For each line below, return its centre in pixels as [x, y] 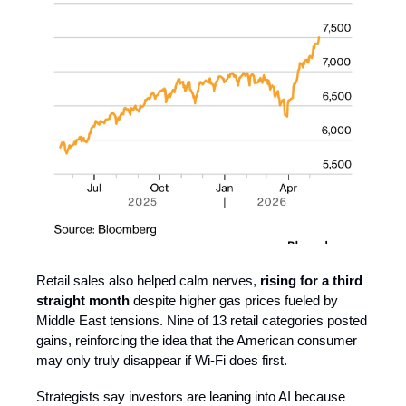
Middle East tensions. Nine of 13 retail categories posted [202, 321]
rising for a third [311, 281]
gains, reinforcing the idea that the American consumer [197, 341]
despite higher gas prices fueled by [234, 301]
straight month [83, 301]
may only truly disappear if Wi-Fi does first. [162, 361]
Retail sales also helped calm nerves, [148, 281]
